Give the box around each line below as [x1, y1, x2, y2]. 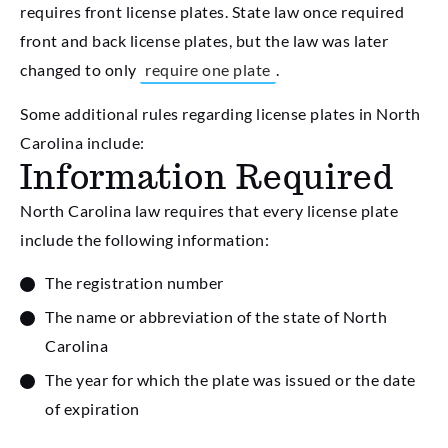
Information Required [20, 154, 394, 198]
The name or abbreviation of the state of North [45, 307, 387, 327]
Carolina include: [20, 132, 145, 152]
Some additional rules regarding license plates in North [20, 103, 421, 123]
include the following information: [20, 229, 269, 249]
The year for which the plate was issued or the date [45, 370, 416, 390]
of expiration [45, 399, 140, 419]
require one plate [145, 60, 271, 80]
